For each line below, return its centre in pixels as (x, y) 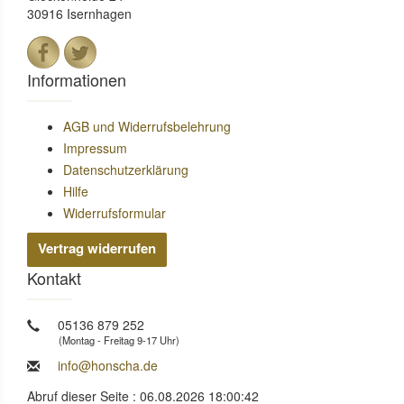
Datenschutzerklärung (126, 170)
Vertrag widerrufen (97, 248)
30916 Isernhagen (79, 14)
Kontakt (54, 278)
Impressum (95, 148)
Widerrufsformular (115, 213)
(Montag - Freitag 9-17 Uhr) (119, 340)
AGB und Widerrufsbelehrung (147, 127)
